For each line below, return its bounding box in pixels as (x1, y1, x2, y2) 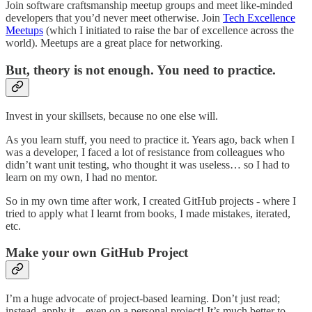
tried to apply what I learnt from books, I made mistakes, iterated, (6, 207, 290, 219)
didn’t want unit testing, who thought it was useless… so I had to (6, 158, 290, 171)
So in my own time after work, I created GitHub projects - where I (6, 194, 296, 207)
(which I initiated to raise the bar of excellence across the (43, 24, 294, 37)
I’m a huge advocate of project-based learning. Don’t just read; (6, 292, 280, 305)
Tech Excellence (223, 12, 295, 24)
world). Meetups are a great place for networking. (6, 37, 223, 49)
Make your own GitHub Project (6, 245, 188, 260)
